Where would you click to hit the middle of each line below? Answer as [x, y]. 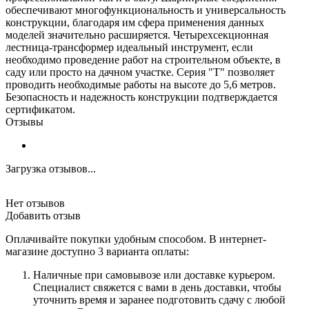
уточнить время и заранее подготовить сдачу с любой [159, 299]
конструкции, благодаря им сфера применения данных [135, 22]
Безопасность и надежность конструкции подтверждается [141, 97]
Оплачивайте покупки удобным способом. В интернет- [136, 239]
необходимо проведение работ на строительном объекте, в [143, 59]
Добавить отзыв [43, 215]
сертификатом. [40, 109]
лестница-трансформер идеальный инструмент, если [129, 47]
